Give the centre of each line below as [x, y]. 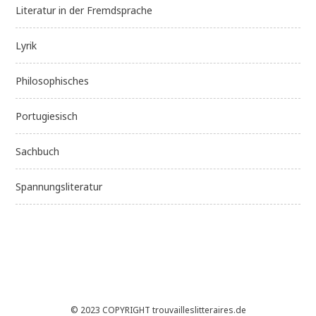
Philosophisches [53, 81]
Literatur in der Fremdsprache [84, 11]
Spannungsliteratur [59, 187]
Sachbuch [38, 152]
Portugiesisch [47, 116]
